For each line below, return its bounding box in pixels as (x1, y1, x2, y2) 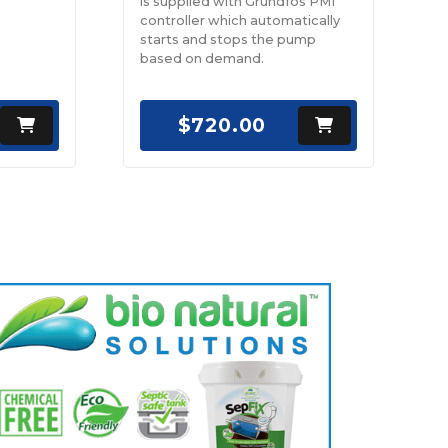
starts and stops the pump (139, 31, 316, 47)
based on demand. (139, 50, 264, 66)
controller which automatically (139, 12, 340, 28)
